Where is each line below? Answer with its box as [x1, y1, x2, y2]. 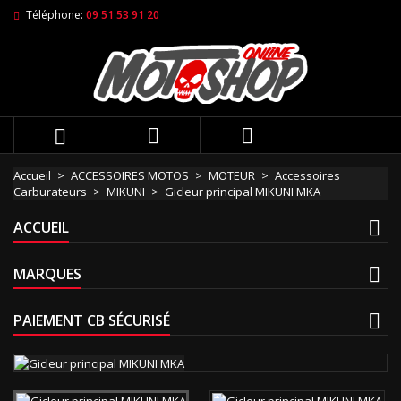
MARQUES [13, 263, 81, 284]
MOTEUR [209, 166, 255, 183]
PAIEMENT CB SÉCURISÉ [13, 310, 170, 330]
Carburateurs [13, 183, 87, 200]
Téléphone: [26, 7, 83, 22]
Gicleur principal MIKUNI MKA [165, 183, 320, 200]
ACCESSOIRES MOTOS [71, 166, 189, 183]
